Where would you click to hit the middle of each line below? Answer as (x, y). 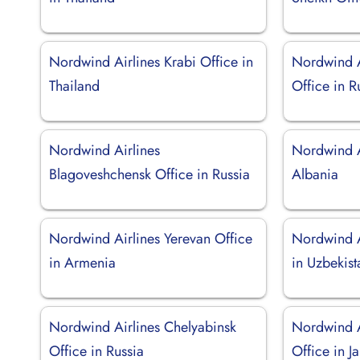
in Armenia (82, 262)
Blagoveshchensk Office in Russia (149, 174)
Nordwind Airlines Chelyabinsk (143, 327)
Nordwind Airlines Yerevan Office (151, 238)
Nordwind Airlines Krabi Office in (151, 61)
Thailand (74, 86)
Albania (315, 174)
